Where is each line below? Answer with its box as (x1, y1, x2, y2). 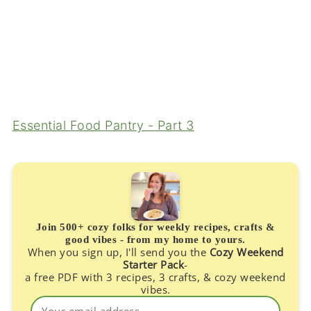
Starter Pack (123, 257, 185, 271)
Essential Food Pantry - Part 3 (12, 117, 194, 133)
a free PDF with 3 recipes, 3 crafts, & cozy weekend (25, 269, 286, 284)
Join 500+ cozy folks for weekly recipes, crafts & (35, 221, 276, 233)
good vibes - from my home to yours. (65, 233, 246, 245)
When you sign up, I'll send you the (27, 244, 210, 259)
